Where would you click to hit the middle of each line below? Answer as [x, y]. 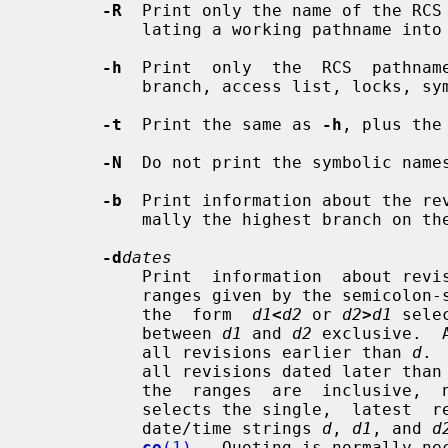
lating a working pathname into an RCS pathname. [87, 29]
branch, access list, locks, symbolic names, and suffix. [87, 86]
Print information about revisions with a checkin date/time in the [87, 276]
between [182, 333]
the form [197, 314]
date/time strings [232, 428]
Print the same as [222, 124]
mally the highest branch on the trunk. [87, 219]
